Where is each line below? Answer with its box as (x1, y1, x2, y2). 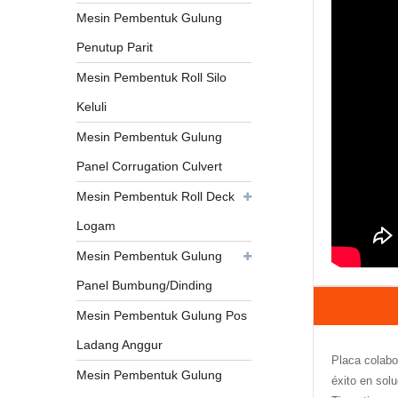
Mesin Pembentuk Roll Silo (76, 70, 227, 85)
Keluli (76, 99, 107, 115)
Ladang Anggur (76, 338, 163, 353)
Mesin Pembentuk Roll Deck (76, 189, 235, 204)
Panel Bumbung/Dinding (76, 278, 213, 293)
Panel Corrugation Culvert (76, 159, 223, 174)
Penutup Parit (76, 40, 154, 55)
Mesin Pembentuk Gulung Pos (76, 308, 248, 323)
